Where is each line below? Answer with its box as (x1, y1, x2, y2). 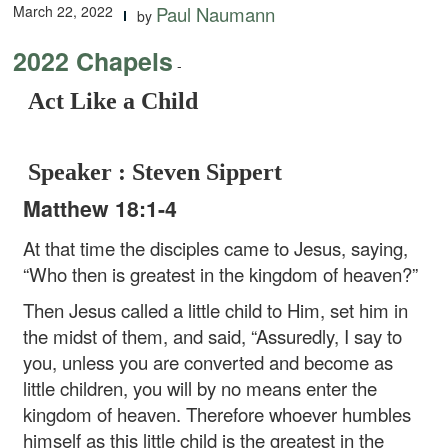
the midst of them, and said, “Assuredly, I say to (23, 323, 403, 350)
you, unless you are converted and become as (23, 349, 394, 376)
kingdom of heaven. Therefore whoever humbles (23, 401, 412, 428)
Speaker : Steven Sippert (28, 159, 283, 186)
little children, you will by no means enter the (23, 375, 378, 402)
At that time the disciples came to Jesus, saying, (23, 235, 409, 262)
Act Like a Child (28, 88, 199, 115)
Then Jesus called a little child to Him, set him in (23, 297, 409, 324)
